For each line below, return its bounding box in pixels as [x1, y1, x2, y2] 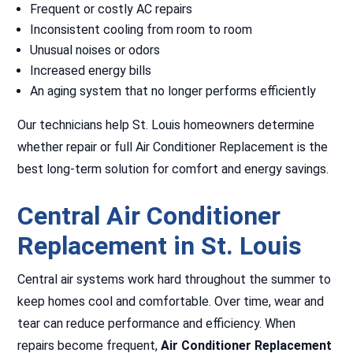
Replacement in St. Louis [17, 231, 303, 261]
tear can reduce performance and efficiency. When [17, 316, 296, 331]
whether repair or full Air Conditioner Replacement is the [17, 139, 329, 154]
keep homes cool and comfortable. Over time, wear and [17, 294, 325, 309]
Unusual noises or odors [30, 43, 161, 58]
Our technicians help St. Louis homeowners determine [17, 117, 315, 132]
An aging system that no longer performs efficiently [30, 84, 317, 98]
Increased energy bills [30, 63, 152, 78]
